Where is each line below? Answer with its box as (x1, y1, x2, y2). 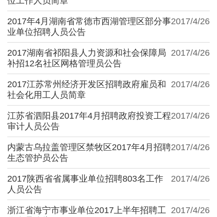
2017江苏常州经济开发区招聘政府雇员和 (7, 79, 166, 89)
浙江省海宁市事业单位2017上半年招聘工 (7, 205, 166, 215)
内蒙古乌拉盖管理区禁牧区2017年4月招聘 (7, 142, 171, 152)
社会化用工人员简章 (7, 90, 86, 100)
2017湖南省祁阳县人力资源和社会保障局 (7, 47, 166, 58)
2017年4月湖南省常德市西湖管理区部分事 (7, 16, 171, 26)
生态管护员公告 (7, 153, 68, 163)
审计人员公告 (7, 121, 60, 131)
